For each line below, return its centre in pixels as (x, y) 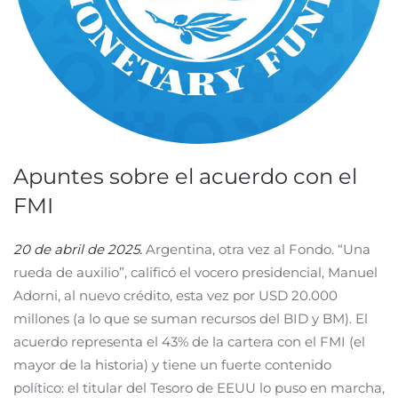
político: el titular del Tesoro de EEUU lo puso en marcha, (199, 388)
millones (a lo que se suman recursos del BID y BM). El (191, 318)
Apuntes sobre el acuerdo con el (185, 176)
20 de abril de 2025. (78, 249)
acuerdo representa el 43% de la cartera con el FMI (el (189, 342)
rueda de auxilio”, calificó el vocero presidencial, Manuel (195, 272)
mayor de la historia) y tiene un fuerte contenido (172, 365)
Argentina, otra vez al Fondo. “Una (258, 249)
